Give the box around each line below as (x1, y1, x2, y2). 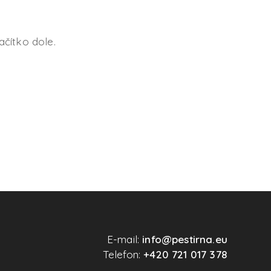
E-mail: (106, 233, 143, 246)
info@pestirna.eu (142, 233, 227, 246)
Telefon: (102, 248, 144, 261)
